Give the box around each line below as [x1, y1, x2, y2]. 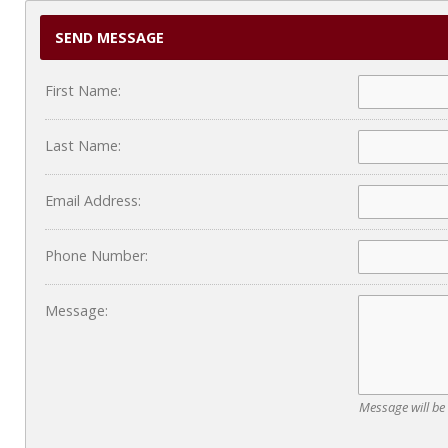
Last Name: [45, 136, 121, 155]
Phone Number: [45, 246, 148, 265]
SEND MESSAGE [55, 28, 164, 47]
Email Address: [45, 191, 141, 210]
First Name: [45, 81, 121, 100]
